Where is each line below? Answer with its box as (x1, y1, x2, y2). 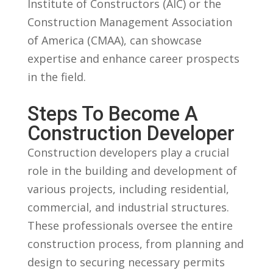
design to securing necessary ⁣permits (27, 254, 225, 269)
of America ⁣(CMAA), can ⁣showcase (27, 32, 202, 48)
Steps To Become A (27, 102, 198, 126)
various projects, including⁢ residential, (27, 181, 229, 196)
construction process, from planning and (27, 236, 244, 251)
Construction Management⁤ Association (27, 14, 232, 29)
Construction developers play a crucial (27, 144, 229, 160)
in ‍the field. (27, 69, 86, 84)
